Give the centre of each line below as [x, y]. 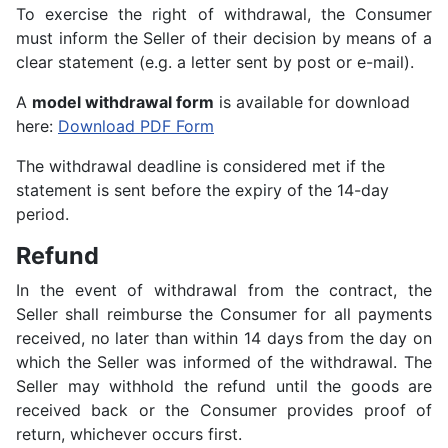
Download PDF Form [136, 126]
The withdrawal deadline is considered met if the [200, 166]
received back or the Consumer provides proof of [224, 410]
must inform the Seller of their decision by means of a [224, 38]
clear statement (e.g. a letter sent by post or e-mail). [215, 62]
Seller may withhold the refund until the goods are [224, 386]
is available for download [312, 102]
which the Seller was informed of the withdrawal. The [224, 362]
